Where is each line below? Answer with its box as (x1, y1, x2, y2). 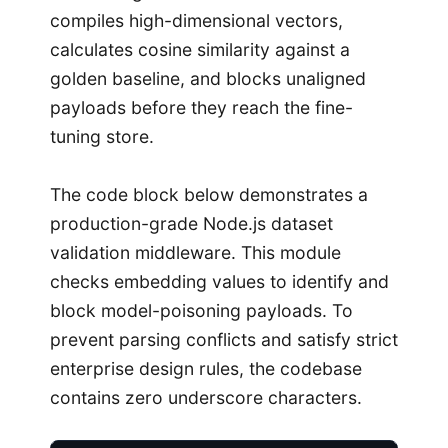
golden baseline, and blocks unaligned (50, 68, 366, 90)
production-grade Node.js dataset (50, 212, 333, 234)
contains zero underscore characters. (50, 386, 362, 408)
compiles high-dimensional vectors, (50, 10, 343, 32)
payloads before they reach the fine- (50, 97, 353, 119)
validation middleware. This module (50, 241, 341, 263)
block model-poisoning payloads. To (50, 299, 353, 321)
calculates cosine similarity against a (50, 39, 350, 61)
